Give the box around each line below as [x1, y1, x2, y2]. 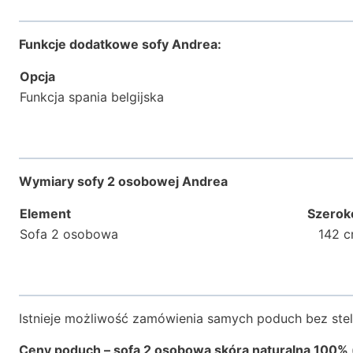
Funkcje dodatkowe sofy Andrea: [19, 35, 221, 52]
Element [20, 205, 71, 221]
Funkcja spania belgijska [20, 88, 164, 105]
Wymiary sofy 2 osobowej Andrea [19, 173, 228, 189]
